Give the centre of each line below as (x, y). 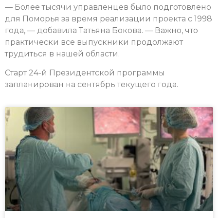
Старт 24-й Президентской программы (85, 73)
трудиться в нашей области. (62, 54)
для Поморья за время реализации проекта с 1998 (109, 19)
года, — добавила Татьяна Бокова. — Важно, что (101, 31)
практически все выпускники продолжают (94, 42)
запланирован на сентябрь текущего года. (91, 84)
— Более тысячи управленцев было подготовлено (108, 7)
